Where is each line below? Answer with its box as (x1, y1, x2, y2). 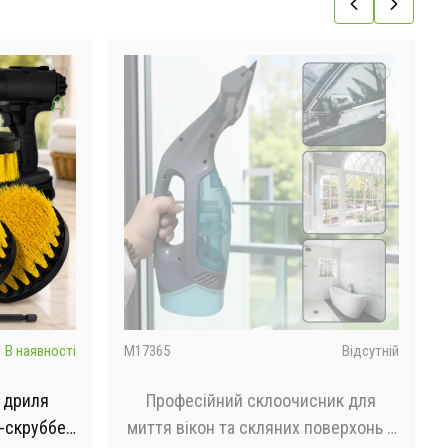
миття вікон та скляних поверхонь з (127, 417, 395, 438)
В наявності (4, 342, 76, 360)
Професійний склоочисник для (146, 390, 376, 411)
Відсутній (341, 342, 399, 360)
